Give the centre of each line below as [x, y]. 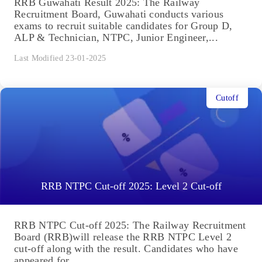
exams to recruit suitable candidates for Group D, [123, 26]
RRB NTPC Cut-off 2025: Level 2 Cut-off [131, 186]
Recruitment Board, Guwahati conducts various [119, 14]
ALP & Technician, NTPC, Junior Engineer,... [116, 38]
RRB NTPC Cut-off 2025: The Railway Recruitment [130, 225]
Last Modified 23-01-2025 [60, 58]
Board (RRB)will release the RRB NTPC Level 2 [123, 237]
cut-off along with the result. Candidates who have [126, 249]
